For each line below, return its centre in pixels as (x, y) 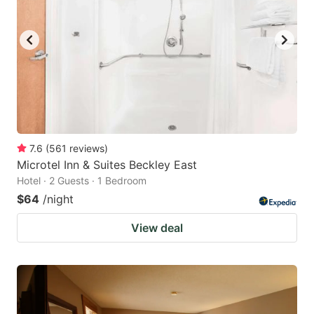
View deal (157, 227)
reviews (87, 148)
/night (58, 199)
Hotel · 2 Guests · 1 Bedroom (82, 180)
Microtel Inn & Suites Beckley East (107, 164)
